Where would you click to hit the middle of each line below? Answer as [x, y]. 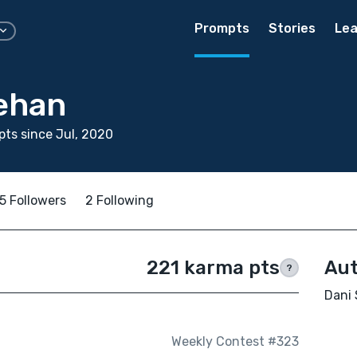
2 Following [120, 200]
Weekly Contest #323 [235, 342]
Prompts [222, 28]
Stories [292, 28]
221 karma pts [213, 268]
